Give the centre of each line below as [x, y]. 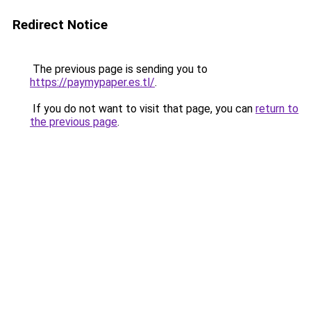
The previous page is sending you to [119, 69]
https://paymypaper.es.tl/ [92, 82]
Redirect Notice [60, 25]
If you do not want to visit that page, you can [143, 109]
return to [277, 109]
